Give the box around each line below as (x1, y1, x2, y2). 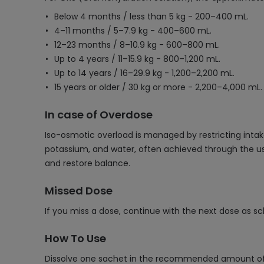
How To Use (45, 231, 106, 246)
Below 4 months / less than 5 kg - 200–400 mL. (54, 11, 249, 22)
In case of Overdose (45, 107, 153, 122)
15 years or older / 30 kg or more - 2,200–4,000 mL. (54, 81, 262, 93)
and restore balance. (45, 157, 130, 169)
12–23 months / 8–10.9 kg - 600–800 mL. (54, 39, 220, 51)
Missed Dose (45, 183, 113, 198)
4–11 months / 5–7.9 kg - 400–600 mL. (54, 25, 212, 37)
